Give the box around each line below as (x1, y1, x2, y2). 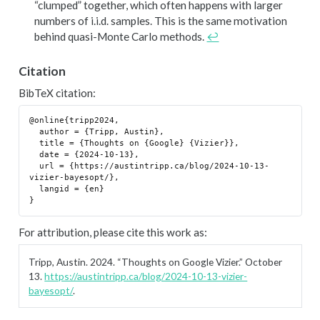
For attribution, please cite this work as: (18, 225, 207, 239)
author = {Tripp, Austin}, (29, 127, 40, 137)
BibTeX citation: (18, 86, 96, 100)
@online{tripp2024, (29, 116, 120, 126)
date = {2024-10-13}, (29, 150, 40, 160)
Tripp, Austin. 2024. (29, 255, 118, 268)
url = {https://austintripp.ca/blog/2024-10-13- (29, 161, 40, 171)
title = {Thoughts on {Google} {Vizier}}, (29, 139, 40, 149)
